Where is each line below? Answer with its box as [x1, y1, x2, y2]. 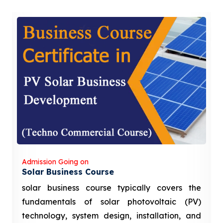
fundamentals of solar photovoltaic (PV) [22, 196, 201, 207]
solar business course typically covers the [22, 182, 201, 193]
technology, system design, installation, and [22, 210, 201, 221]
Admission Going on [22, 157, 89, 166]
